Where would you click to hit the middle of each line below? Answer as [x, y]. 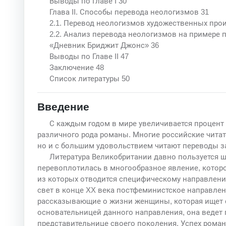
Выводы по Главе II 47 [89, 56]
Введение [63, 107]
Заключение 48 [76, 67]
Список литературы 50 [89, 78]
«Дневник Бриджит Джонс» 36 [104, 45]
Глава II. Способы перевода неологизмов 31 [129, 12]
